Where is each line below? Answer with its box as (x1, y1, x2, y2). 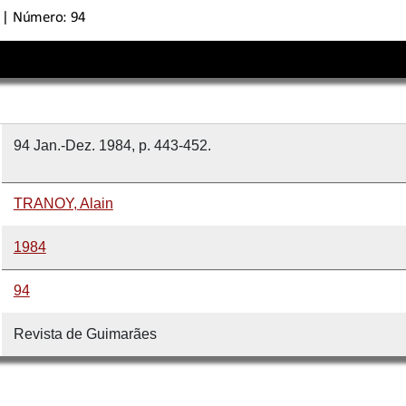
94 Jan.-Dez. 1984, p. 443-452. (13, 137, 211, 153)
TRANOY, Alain (13, 195, 113, 211)
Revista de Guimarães (13, 325, 157, 342)
